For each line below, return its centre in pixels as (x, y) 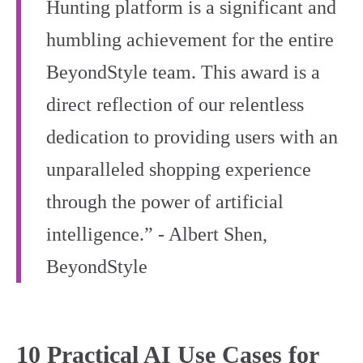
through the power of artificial (165, 202)
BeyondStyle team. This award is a (183, 73)
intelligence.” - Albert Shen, (157, 235)
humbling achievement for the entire (190, 40)
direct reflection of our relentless (175, 105)
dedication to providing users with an (192, 137)
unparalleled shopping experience (179, 170)
